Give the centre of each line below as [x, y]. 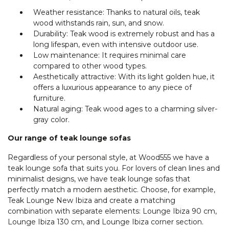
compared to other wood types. [90, 66]
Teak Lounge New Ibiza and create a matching [91, 200]
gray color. [51, 119]
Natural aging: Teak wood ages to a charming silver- [125, 109]
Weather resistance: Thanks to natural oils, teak [117, 12]
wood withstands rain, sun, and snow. [99, 23]
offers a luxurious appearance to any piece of [112, 87]
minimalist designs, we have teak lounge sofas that [99, 179]
